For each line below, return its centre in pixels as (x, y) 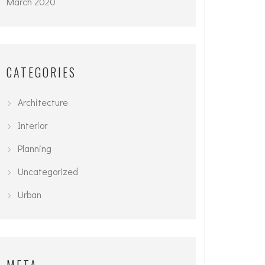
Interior (33, 125)
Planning (35, 148)
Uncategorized (48, 171)
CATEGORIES (41, 72)
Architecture (43, 102)
